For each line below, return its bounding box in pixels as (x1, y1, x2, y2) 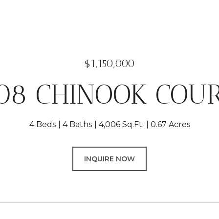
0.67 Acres (150, 120, 190, 129)
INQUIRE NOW (84, 154, 135, 163)
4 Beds (29, 120, 56, 129)
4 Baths (62, 120, 92, 129)
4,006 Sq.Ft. (98, 120, 144, 129)
